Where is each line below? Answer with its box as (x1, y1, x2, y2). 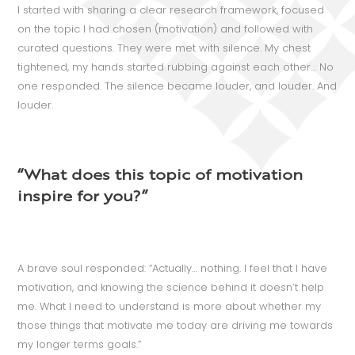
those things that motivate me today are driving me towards (17, 317, 334, 333)
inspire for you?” (17, 190, 148, 204)
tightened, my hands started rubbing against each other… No (17, 59, 334, 74)
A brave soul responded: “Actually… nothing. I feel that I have (17, 260, 328, 276)
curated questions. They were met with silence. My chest (17, 40, 311, 55)
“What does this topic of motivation (17, 169, 303, 183)
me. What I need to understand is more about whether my (17, 298, 322, 314)
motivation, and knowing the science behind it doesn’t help (17, 279, 325, 295)
